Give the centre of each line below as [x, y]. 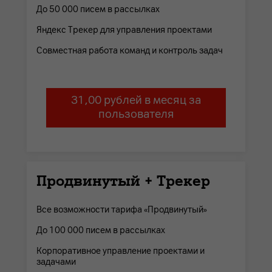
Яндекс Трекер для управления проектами [124, 30]
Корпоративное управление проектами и [121, 251]
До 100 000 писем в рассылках [101, 230]
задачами [56, 262]
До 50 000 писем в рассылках [98, 9]
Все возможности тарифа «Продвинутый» [122, 209]
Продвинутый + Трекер [123, 180]
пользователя [136, 114]
